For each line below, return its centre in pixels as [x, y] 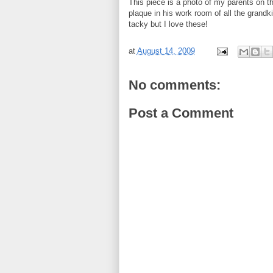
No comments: [174, 85]
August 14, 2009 [166, 51]
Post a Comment [181, 113]
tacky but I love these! [168, 24]
